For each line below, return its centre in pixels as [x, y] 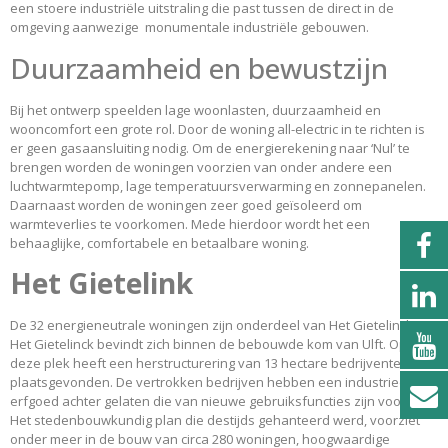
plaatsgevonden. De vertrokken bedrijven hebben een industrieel [210, 382]
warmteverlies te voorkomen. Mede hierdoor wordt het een [190, 223]
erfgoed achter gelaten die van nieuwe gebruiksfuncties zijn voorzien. [222, 401]
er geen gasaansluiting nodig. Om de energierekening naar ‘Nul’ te [210, 147]
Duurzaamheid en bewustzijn [199, 67]
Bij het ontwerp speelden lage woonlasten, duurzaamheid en [195, 109]
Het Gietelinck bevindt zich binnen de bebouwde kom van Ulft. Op [208, 344]
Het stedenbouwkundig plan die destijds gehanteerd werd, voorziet [215, 420]
